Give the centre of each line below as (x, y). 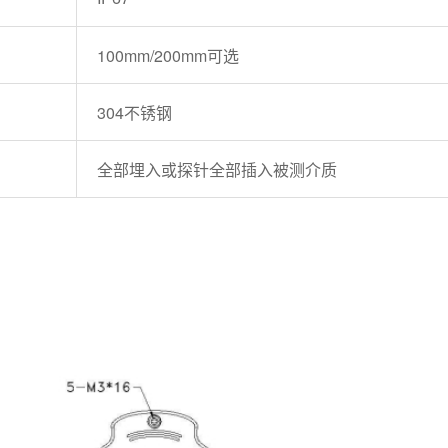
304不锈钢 (134, 113)
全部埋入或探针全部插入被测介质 (216, 170)
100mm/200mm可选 (167, 56)
